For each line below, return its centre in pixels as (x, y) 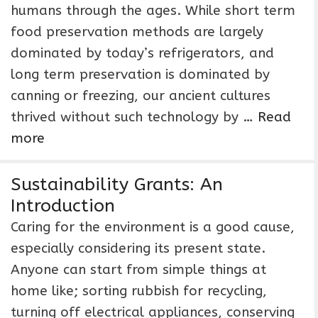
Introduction (63, 206)
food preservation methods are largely (137, 32)
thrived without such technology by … (134, 117)
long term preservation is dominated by (140, 75)
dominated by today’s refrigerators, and (142, 53)
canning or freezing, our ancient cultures (141, 96)
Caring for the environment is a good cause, (153, 227)
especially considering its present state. (138, 248)
